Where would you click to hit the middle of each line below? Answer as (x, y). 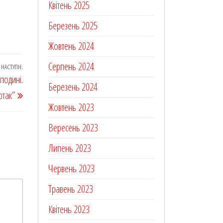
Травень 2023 (71, 189)
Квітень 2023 (69, 209)
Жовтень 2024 (71, 46)
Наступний (39, 69)
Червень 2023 (71, 168)
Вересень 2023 (73, 127)
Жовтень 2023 (71, 107)
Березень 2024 (73, 87)
